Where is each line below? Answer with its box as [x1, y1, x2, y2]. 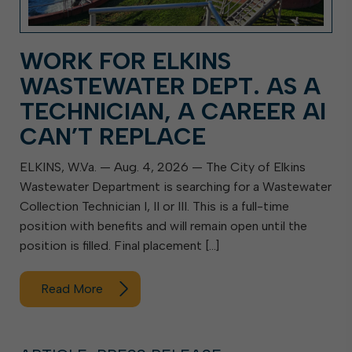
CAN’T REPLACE [20, 122, 206, 151]
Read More [41, 281, 103, 296]
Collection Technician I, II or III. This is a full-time [20, 199, 289, 214]
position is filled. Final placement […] [20, 238, 219, 253]
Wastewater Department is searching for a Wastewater [20, 179, 332, 194]
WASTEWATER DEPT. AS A [20, 71, 321, 101]
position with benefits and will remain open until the [20, 218, 307, 233]
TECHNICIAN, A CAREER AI [20, 97, 326, 126]
